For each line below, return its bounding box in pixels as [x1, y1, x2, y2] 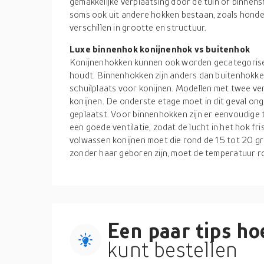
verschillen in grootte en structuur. [70, 22, 207, 32]
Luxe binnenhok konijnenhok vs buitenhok [70, 44, 250, 54]
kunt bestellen [107, 237, 238, 262]
